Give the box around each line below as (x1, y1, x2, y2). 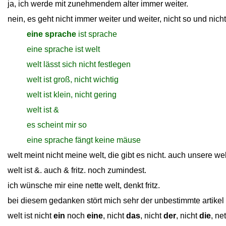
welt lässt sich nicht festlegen (27, 60, 131, 69)
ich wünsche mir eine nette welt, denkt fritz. (8, 181, 160, 190)
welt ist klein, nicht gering (27, 90, 117, 99)
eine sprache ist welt (27, 45, 100, 53)
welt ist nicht (8, 211, 53, 220)
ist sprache (76, 30, 117, 38)
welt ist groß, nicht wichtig (27, 75, 119, 84)
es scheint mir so (27, 121, 87, 129)
